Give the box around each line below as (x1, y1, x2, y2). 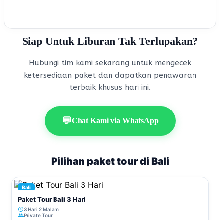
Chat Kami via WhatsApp (71, 116, 159, 125)
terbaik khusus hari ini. (69, 82, 151, 92)
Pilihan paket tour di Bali (51, 155, 169, 167)
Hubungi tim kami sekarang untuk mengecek (29, 58, 191, 67)
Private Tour (24, 212, 53, 218)
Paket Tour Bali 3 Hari (18, 195, 86, 203)
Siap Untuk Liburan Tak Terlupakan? (22, 35, 198, 47)
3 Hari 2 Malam (24, 206, 59, 212)
